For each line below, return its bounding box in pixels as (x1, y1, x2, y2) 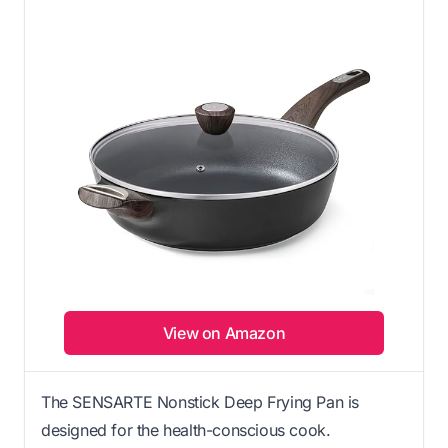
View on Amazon (162, 323, 286, 344)
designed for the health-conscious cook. (41, 420, 331, 441)
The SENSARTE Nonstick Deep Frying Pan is (41, 392, 360, 413)
